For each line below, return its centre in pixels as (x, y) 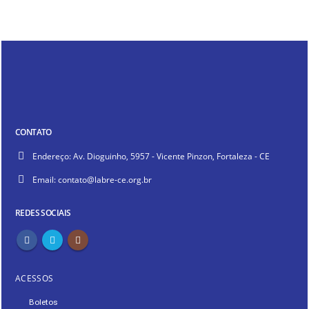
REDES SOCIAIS (43, 213)
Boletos (43, 302)
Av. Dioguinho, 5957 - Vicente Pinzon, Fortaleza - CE (171, 156)
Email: (44, 180)
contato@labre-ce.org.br (105, 180)
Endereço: (52, 156)
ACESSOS (34, 278)
